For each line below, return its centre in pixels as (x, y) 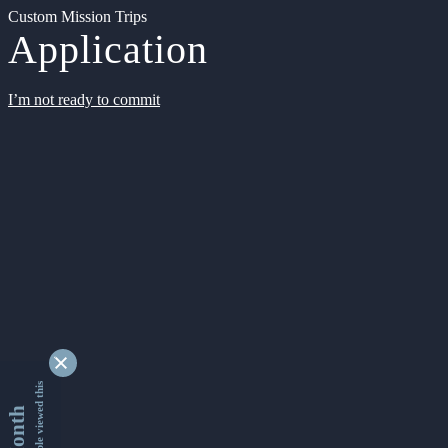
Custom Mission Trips (77, 16)
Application (108, 49)
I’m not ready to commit (84, 99)
